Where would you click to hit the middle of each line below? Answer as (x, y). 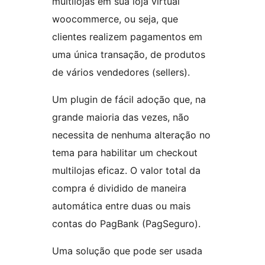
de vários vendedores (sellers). (121, 72)
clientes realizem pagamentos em (127, 37)
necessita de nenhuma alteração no (131, 135)
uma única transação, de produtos (129, 55)
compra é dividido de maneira (119, 188)
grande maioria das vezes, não (121, 117)
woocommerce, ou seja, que (115, 19)
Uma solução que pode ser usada (127, 251)
